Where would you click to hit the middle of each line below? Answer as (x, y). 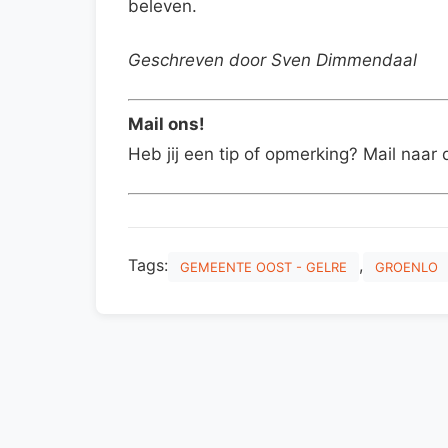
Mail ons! (166, 124)
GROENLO (406, 267)
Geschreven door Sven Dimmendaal (272, 59)
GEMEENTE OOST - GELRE (263, 267)
